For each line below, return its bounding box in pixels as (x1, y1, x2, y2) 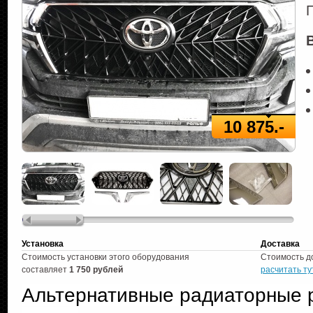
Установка (22, 239, 64, 249)
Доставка (261, 239, 300, 249)
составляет (22, 265, 69, 275)
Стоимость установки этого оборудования (22, 252, 189, 262)
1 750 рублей (69, 265, 123, 275)
